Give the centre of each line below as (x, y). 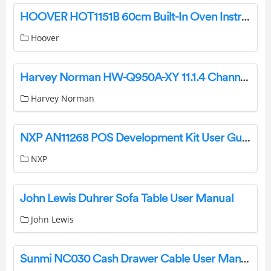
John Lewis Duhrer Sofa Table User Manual (127, 199)
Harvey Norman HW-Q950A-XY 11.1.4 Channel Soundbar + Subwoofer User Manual (244, 78)
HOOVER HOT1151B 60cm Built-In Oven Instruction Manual (246, 17)
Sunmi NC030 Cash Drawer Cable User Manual (245, 259)
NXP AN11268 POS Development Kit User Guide (246, 138)
